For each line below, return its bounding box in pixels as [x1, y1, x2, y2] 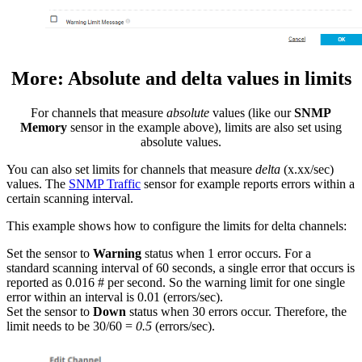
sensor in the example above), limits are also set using [67, 120, 342, 134]
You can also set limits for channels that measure [6, 162, 255, 176]
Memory [20, 120, 67, 134]
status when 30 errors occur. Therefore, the [126, 305, 347, 318]
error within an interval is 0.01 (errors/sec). [6, 290, 223, 304]
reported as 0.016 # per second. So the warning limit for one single [6, 276, 345, 289]
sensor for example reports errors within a [141, 177, 355, 191]
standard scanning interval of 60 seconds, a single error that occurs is [6, 261, 355, 275]
